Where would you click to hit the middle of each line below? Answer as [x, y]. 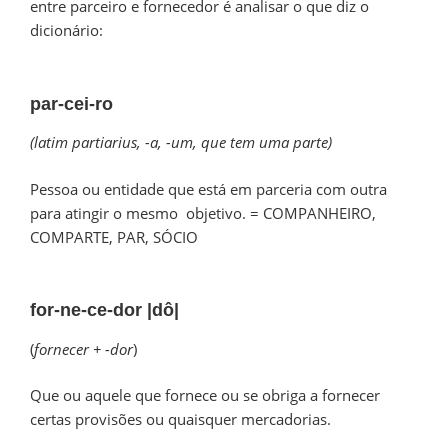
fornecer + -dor [83, 348]
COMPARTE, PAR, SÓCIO [114, 236]
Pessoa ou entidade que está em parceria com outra [208, 188]
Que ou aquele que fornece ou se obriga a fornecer [205, 395]
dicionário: [68, 30]
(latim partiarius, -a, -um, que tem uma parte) [181, 142]
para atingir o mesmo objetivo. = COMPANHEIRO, [203, 212]
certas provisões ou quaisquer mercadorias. [180, 419]
